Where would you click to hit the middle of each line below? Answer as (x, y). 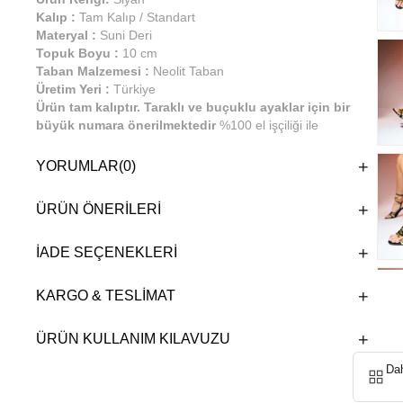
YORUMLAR (77, 166)
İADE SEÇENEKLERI (107, 252)
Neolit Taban (187, 71)
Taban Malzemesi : (93, 71)
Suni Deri (126, 35)
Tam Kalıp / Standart (135, 17)
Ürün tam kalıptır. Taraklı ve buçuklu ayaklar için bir (193, 107)
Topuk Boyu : (79, 53)
